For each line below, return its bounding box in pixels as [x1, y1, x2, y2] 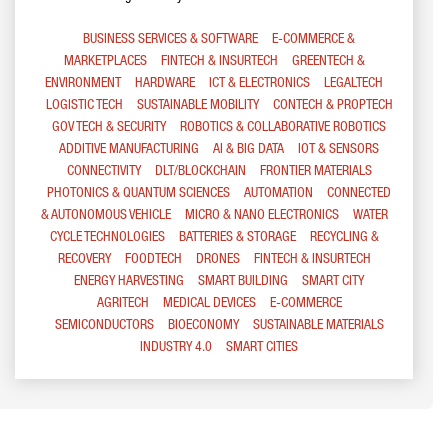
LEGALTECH [324, 76, 383, 91]
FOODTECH [124, 252, 182, 267]
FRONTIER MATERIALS [259, 164, 372, 179]
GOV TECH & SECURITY [52, 120, 166, 135]
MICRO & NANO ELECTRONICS [184, 208, 339, 223]
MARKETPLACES [63, 54, 147, 69]
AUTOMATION [244, 186, 313, 201]
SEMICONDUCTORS [54, 318, 154, 333]
